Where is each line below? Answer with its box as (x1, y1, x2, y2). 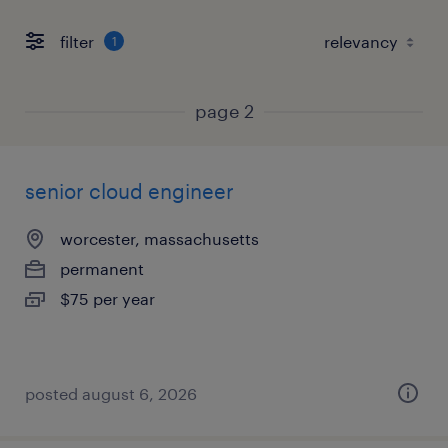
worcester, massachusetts (60, 229, 259, 248)
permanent (60, 259, 144, 278)
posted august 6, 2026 (25, 384, 197, 403)
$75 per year (60, 289, 155, 308)
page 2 (194, 100, 254, 122)
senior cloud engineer (25, 179, 234, 203)
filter (60, 31, 94, 51)
